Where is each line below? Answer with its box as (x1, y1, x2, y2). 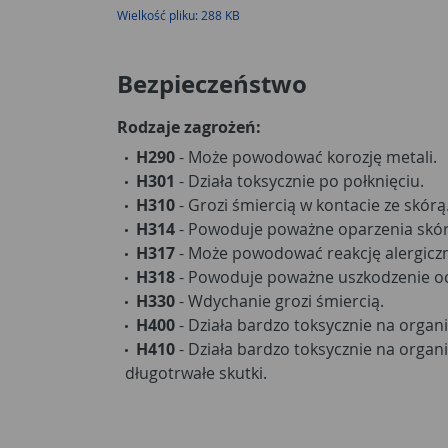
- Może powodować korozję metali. (175, 145, 437, 168)
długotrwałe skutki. (125, 361, 267, 384)
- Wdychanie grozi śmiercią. (175, 289, 384, 312)
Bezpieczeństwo (117, 66, 307, 101)
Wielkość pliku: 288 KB (117, 6, 240, 23)
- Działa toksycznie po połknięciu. (175, 169, 424, 192)
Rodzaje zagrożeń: (117, 115, 261, 138)
